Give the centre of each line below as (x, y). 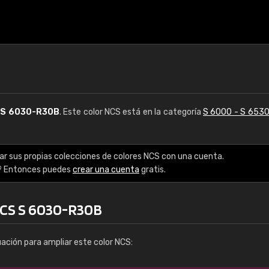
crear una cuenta (106, 170)
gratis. (153, 170)
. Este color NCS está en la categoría (131, 112)
